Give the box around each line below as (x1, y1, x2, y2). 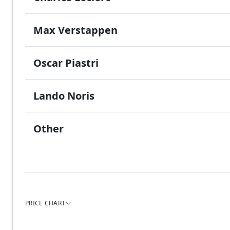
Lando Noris (33, 88, 94, 103)
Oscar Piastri (33, 55, 99, 70)
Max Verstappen (33, 23, 118, 37)
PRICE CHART (25, 199, 66, 207)
